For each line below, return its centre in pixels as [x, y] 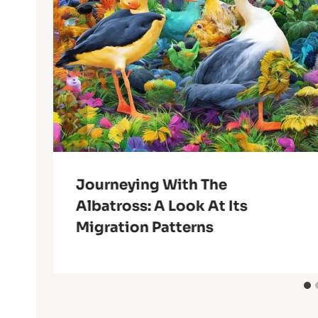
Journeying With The [152, 185]
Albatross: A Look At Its [162, 207]
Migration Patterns [145, 228]
